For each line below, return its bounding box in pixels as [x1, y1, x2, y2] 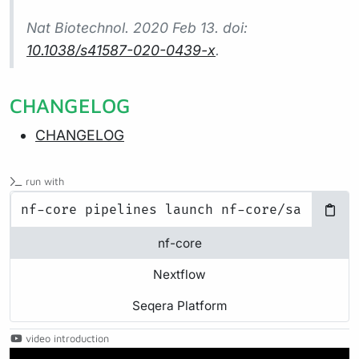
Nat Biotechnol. [26, 19, 129, 37]
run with [26, 175, 64, 188]
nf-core [157, 236, 202, 252]
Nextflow [153, 267, 206, 283]
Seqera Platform [132, 298, 227, 314]
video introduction [26, 333, 109, 345]
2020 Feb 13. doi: [129, 19, 248, 37]
